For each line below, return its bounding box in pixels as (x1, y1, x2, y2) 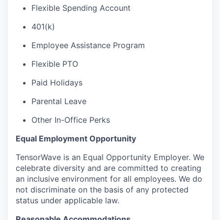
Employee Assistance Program (31, 40, 145, 50)
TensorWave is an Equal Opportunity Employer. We (16, 152, 204, 162)
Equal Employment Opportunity (16, 134, 136, 143)
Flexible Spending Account (31, 3, 131, 13)
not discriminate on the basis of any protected (16, 185, 189, 194)
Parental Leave (31, 96, 86, 106)
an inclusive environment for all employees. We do (16, 174, 202, 184)
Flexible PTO (31, 59, 78, 69)
